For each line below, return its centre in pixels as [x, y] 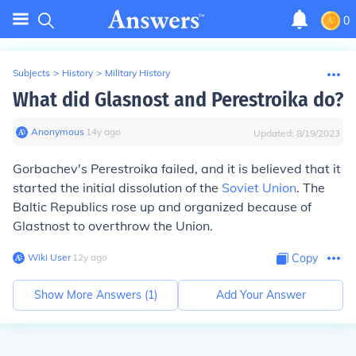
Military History [137, 73]
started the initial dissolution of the [117, 188]
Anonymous [58, 132]
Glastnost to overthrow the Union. [113, 226]
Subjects [31, 73]
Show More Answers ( [91, 295]
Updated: [275, 133]
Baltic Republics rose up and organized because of [162, 207]
